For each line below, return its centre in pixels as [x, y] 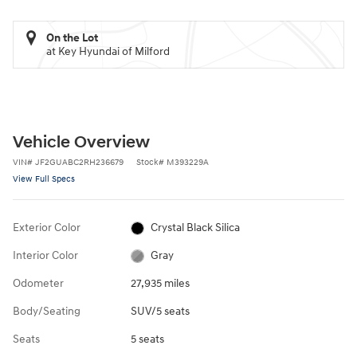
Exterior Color [47, 227]
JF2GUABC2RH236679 [79, 162]
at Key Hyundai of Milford [108, 51]
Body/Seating [47, 311]
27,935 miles [160, 283]
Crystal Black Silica [196, 227]
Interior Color [45, 255]
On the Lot [72, 37]
